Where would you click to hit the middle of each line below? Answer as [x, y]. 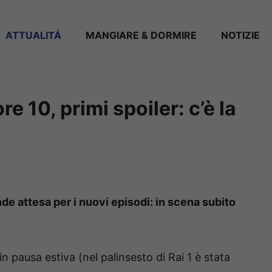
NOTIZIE [240, 35]
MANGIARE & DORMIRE [141, 35]
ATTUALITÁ [33, 35]
